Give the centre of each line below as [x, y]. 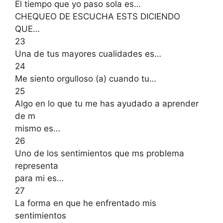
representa [37, 166]
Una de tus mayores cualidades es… [88, 54]
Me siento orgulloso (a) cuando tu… [86, 78]
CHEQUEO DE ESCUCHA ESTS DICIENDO [98, 16]
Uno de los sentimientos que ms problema [100, 153]
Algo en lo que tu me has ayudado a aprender [107, 103]
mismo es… [38, 128]
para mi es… [39, 178]
